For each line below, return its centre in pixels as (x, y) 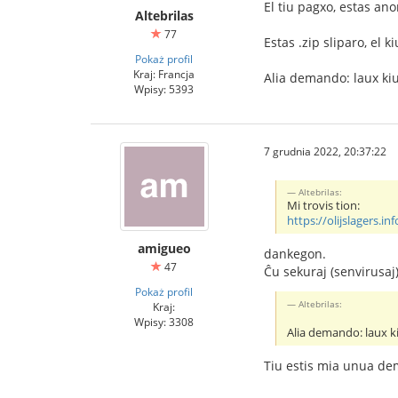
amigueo (164, 248)
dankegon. (295, 253)
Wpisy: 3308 (164, 322)
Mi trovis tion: (324, 205)
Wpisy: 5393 (164, 89)
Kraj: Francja (164, 74)
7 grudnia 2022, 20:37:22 (325, 151)
